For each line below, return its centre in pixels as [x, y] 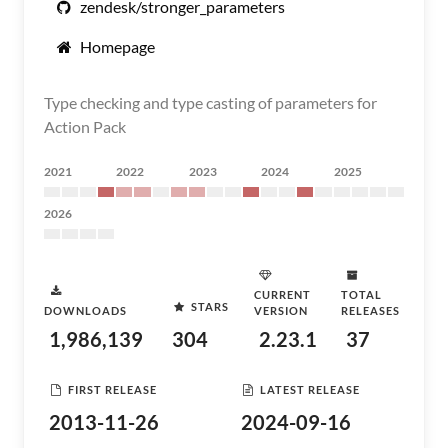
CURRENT [282, 294]
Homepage [117, 46]
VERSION [281, 310]
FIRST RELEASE [112, 389]
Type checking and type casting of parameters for [210, 102]
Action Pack [85, 126]
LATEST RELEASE [310, 389]
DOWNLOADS [85, 310]
